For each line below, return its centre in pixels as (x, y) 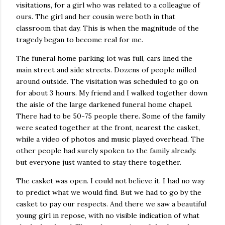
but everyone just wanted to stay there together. (100, 162)
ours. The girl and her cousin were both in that (96, 17)
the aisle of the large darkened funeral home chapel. (104, 104)
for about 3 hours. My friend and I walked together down (112, 93)
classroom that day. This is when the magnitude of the (107, 28)
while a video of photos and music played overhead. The (110, 139)
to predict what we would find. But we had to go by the (109, 192)
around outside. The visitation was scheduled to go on (107, 81)
